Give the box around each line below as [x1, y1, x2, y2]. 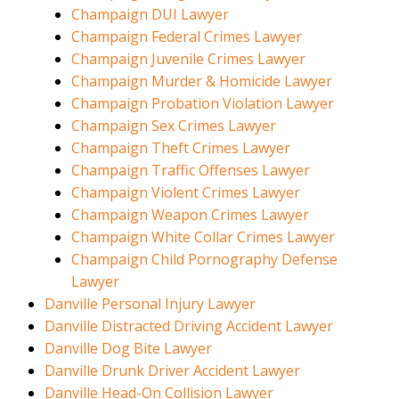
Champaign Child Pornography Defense [71, 249, 338, 270]
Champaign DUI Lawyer [71, 4, 229, 25]
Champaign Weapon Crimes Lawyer [71, 205, 309, 225]
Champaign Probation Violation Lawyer [71, 94, 334, 114]
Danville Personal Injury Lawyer [45, 294, 256, 314]
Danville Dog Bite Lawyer [45, 338, 212, 359]
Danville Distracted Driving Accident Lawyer [45, 316, 333, 337]
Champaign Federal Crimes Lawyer [71, 27, 302, 47]
